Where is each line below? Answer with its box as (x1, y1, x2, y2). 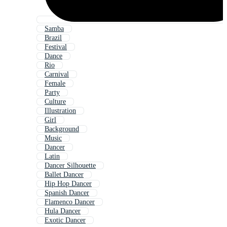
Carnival (45, 70, 69, 79)
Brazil (45, 34, 62, 42)
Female (45, 80, 65, 88)
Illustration (45, 107, 76, 115)
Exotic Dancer (45, 216, 86, 224)
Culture (45, 98, 66, 106)
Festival (45, 43, 67, 51)
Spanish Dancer (45, 189, 89, 197)
